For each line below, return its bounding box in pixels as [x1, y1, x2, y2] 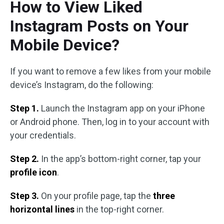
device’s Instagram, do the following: [10, 79, 153, 90]
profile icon [10, 167, 57, 177]
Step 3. [10, 190, 39, 201]
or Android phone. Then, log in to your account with [10, 116, 209, 127]
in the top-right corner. [74, 204, 164, 214]
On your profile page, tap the [39, 190, 153, 201]
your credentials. [10, 130, 76, 140]
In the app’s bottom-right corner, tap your [39, 153, 201, 164]
